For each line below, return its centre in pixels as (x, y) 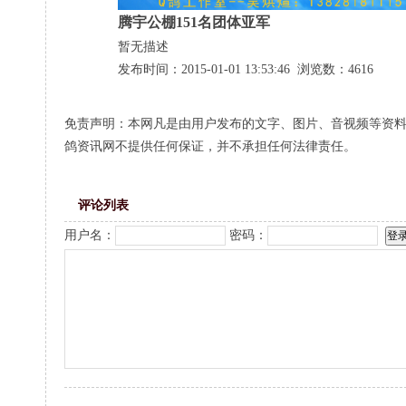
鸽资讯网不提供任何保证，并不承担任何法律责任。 (210, 146)
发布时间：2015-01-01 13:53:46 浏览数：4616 (246, 69)
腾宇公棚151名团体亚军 (194, 22)
